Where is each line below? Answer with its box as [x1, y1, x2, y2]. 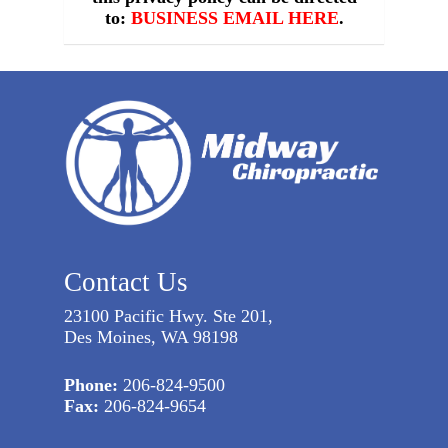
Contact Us [64, 266, 189, 297]
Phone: [64, 374, 119, 395]
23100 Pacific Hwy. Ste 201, [64, 305, 274, 326]
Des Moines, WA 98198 [64, 326, 239, 347]
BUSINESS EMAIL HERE [130, 8, 339, 29]
